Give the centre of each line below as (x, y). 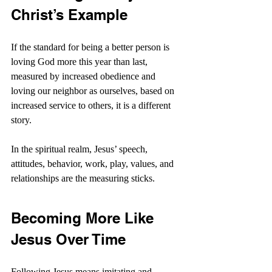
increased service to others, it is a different (92, 105)
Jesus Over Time (68, 239)
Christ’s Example (69, 15)
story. (21, 120)
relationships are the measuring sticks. (84, 178)
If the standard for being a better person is (91, 47)
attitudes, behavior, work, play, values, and (93, 164)
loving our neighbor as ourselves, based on (94, 91)
